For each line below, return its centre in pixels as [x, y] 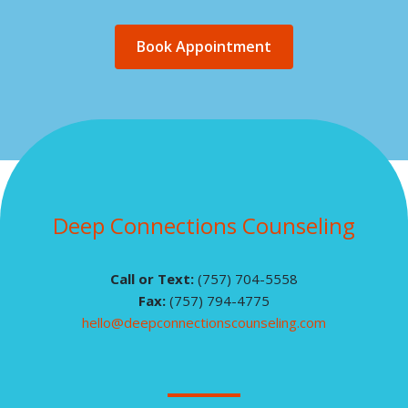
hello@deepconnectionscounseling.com [204, 322]
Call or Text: [154, 279]
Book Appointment [204, 46]
